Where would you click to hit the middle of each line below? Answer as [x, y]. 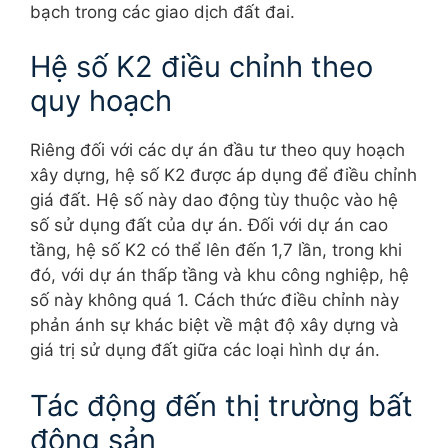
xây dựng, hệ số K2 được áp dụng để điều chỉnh [223, 175]
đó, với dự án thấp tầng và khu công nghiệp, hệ [219, 275]
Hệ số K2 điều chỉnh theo [201, 67]
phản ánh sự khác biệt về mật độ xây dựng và [214, 325]
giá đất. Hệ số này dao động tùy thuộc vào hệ [214, 200]
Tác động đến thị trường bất [221, 405]
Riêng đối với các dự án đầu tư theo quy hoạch [217, 150]
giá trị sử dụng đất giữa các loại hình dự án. [205, 350]
